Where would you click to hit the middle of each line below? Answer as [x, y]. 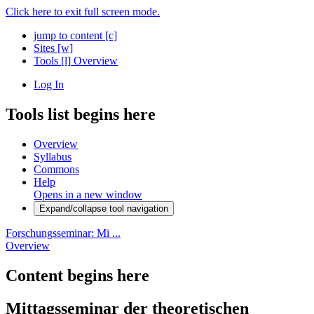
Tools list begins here [81, 114]
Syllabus [53, 156]
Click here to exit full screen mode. [83, 12]
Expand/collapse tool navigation [104, 208]
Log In [49, 84]
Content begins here [77, 275]
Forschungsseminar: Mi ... [63, 233]
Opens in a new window [88, 194]
